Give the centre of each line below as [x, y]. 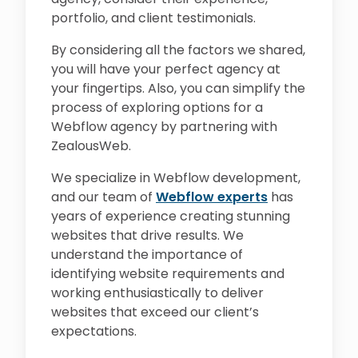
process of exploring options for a [157, 107]
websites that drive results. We [147, 235]
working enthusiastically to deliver [157, 293]
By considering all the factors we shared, [178, 50]
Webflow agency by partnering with [164, 127]
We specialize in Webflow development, [176, 178]
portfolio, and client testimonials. [153, 18]
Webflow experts [212, 197]
